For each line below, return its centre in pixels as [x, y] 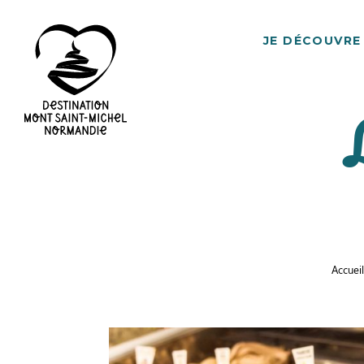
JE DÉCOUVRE [312, 41]
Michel [42, 213]
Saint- [40, 191]
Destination [56, 145]
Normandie [56, 236]
